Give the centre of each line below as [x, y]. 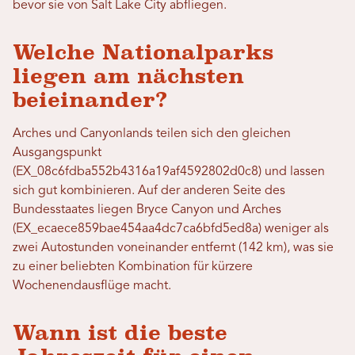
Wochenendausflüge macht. [92, 286]
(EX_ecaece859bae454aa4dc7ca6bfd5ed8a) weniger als [171, 229]
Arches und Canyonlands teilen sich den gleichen [152, 134]
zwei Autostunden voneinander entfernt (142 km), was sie [173, 248]
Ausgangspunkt [57, 153]
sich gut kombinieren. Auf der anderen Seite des [149, 191]
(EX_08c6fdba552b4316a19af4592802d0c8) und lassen [169, 172]
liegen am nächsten [128, 76]
